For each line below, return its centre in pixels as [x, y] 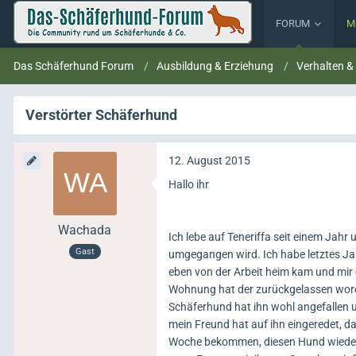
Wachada [85, 230]
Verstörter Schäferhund [101, 115]
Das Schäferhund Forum [74, 66]
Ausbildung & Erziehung [215, 66]
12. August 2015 [209, 161]
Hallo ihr [190, 184]
